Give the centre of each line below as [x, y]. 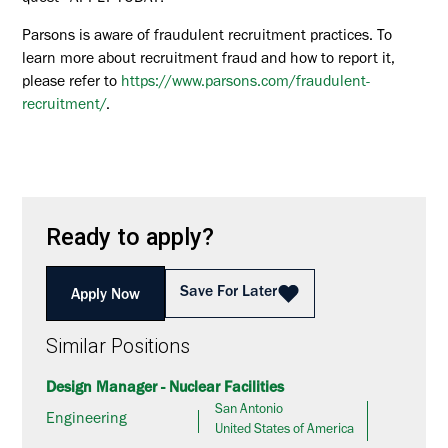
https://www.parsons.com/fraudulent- [246, 84]
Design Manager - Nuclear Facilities [165, 390]
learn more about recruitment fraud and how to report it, [209, 61]
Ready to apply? [130, 237]
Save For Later [228, 293]
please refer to [70, 84]
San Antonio [249, 411]
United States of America [285, 431]
